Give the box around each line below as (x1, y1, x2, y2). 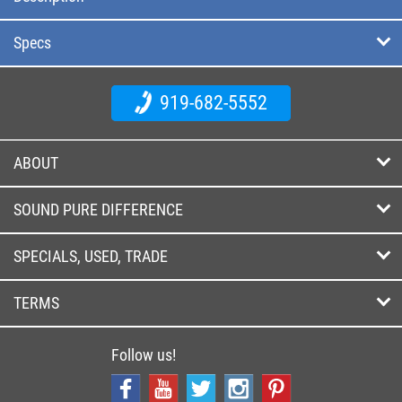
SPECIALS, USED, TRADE (13, 246, 168, 266)
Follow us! (111, 345, 176, 364)
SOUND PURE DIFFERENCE (13, 199, 183, 219)
